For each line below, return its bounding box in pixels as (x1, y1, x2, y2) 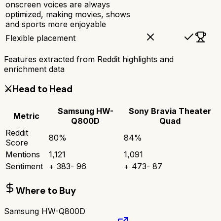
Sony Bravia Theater (128, 106, 211, 116)
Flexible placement (5, 33, 75, 43)
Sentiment (5, 161, 43, 172)
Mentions (5, 149, 40, 160)
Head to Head (12, 83, 73, 96)
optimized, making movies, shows (5, 9, 130, 19)
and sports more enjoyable (5, 19, 106, 29)
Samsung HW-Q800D (4, 206, 85, 216)
